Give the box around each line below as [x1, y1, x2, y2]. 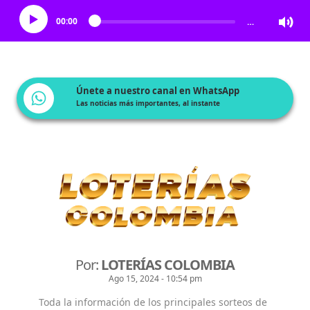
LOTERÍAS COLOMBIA [101, 255, 235, 274]
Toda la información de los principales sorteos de [39, 295, 267, 309]
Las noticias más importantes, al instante [76, 98, 220, 109]
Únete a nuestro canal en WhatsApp [76, 84, 239, 97]
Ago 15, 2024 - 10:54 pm [108, 272, 202, 284]
